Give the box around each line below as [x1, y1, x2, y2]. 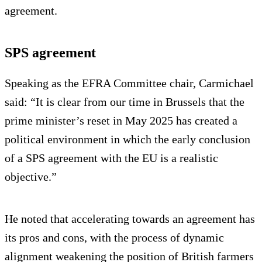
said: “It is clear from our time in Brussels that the [5, 95, 244, 108]
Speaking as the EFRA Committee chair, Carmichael [5, 76, 254, 89]
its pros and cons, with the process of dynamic [5, 230, 224, 244]
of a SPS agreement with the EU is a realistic [5, 151, 218, 164]
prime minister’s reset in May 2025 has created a [5, 113, 237, 127]
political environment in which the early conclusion [5, 132, 250, 146]
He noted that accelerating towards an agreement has [5, 212, 255, 225]
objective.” [5, 170, 57, 183]
